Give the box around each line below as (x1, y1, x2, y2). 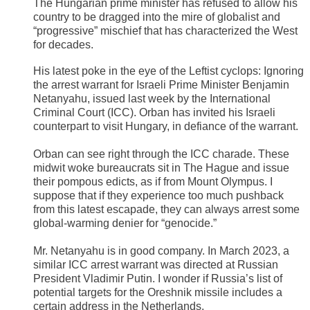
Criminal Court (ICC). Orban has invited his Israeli (33, 106, 275, 118)
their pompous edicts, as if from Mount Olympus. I (33, 175, 273, 188)
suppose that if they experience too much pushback (33, 189, 284, 201)
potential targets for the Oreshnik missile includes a (33, 286, 282, 298)
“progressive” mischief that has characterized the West (33, 24, 298, 37)
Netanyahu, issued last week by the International (33, 92, 271, 104)
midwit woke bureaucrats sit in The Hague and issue (33, 161, 289, 174)
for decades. (33, 38, 93, 51)
